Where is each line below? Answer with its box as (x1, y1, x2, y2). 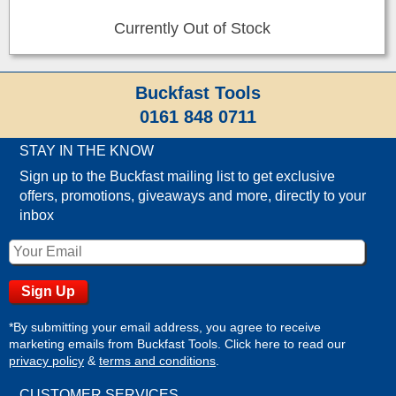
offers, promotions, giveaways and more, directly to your (19, 187, 367, 203)
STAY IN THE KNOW (19, 142, 155, 158)
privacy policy (9, 353, 84, 368)
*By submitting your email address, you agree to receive (9, 319, 321, 334)
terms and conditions (99, 353, 216, 368)
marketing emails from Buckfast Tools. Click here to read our (9, 336, 346, 351)
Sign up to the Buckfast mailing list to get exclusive (19, 168, 336, 184)
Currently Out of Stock (114, 19, 271, 37)
